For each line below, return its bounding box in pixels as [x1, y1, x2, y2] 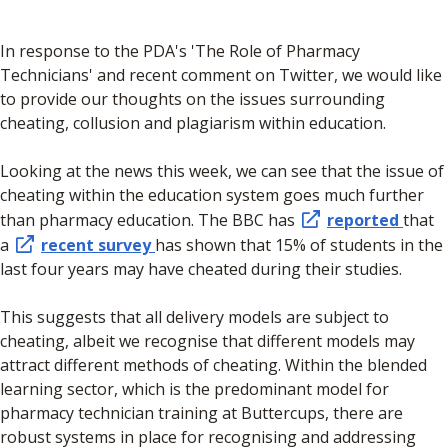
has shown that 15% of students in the [155, 233, 443, 256]
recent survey [41, 233, 155, 256]
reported [327, 208, 403, 231]
